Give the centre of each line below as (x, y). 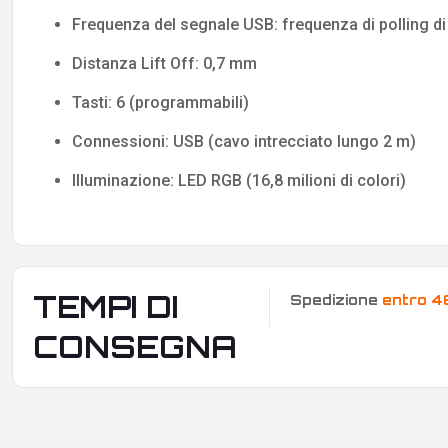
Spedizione (335, 300)
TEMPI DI (105, 307)
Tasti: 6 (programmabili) (161, 103)
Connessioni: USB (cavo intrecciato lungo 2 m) (244, 142)
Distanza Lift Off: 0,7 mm (165, 64)
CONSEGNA (135, 347)
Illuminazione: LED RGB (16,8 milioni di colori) (239, 181)
